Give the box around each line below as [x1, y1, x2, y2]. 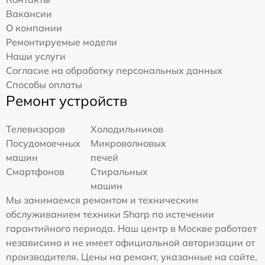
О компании [6, 21, 62, 34]
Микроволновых [91, 137, 167, 149]
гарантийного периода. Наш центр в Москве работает [6, 222, 257, 234]
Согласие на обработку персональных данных [6, 64, 222, 76]
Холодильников [91, 122, 164, 135]
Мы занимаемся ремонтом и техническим [6, 193, 198, 206]
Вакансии [6, 7, 52, 20]
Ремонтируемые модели [6, 35, 117, 48]
